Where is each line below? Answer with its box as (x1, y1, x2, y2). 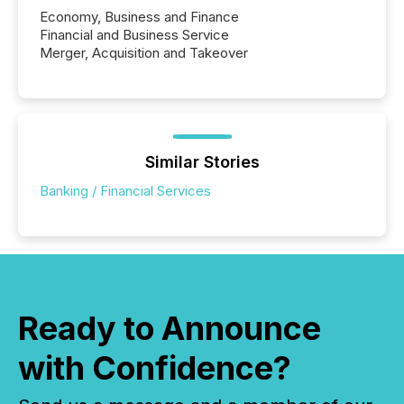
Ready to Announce (18, 308, 321, 348)
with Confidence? (18, 347, 291, 388)
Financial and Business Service (40, 25, 229, 43)
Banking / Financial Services (40, 181, 211, 199)
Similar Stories (144, 151, 260, 171)
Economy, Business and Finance (40, 7, 239, 25)
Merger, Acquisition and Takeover (40, 43, 248, 61)
